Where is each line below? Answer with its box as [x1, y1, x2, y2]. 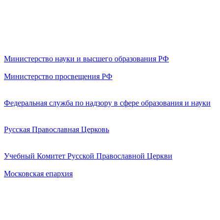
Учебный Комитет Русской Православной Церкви [4, 152, 172, 161]
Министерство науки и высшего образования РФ [4, 55, 169, 63]
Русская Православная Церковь [4, 125, 109, 134]
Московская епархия [4, 169, 73, 178]
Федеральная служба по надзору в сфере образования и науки [4, 99, 211, 108]
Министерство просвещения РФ [4, 72, 112, 81]
